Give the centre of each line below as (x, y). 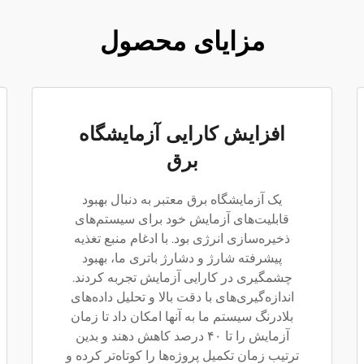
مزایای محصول (182, 41)
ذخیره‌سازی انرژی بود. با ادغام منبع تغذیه (182, 238)
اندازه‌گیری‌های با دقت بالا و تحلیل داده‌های (182, 297)
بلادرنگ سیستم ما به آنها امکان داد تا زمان (182, 316)
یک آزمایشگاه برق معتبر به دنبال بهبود (182, 199)
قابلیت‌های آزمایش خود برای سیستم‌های (182, 219)
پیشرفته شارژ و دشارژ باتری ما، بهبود (182, 258)
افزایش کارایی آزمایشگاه (182, 134)
